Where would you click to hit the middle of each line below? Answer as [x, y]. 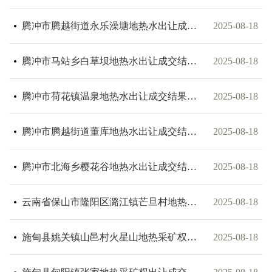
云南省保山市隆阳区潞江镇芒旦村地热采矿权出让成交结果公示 [192, 202]
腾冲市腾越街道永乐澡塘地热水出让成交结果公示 [192, 26]
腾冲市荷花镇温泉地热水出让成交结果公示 [192, 97]
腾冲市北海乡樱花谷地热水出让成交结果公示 [192, 167]
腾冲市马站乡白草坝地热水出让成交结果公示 [192, 61]
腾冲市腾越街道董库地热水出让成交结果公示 [192, 132]
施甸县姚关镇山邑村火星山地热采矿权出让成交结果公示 [192, 237]
